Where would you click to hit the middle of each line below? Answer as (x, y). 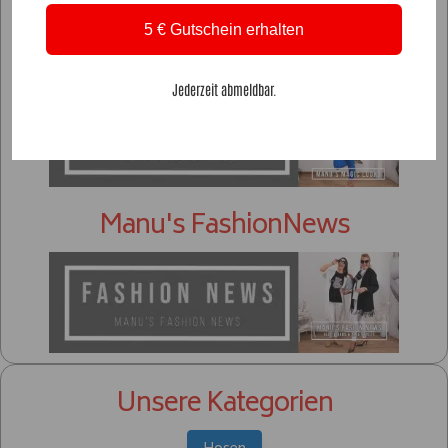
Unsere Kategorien (224, 405)
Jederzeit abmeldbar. (224, 88)
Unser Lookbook (224, 61)
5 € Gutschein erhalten (224, 29)
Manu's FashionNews (224, 227)
